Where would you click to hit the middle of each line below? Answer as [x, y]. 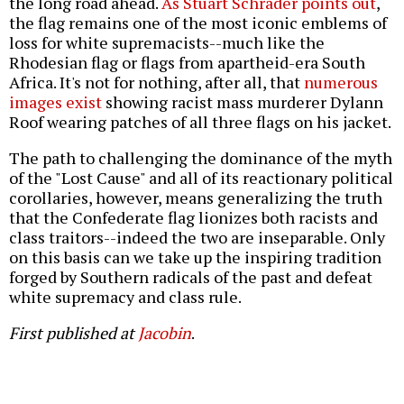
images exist [55, 102]
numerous [341, 83]
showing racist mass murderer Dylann [243, 102]
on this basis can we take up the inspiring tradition [195, 257]
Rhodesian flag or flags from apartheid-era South [187, 63]
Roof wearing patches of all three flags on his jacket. [200, 122]
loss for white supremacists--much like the [167, 43]
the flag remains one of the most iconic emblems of [198, 23]
